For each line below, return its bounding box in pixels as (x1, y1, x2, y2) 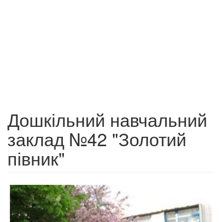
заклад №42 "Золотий (7, 126, 186, 151)
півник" (7, 145, 65, 170)
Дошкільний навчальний (7, 107, 207, 132)
